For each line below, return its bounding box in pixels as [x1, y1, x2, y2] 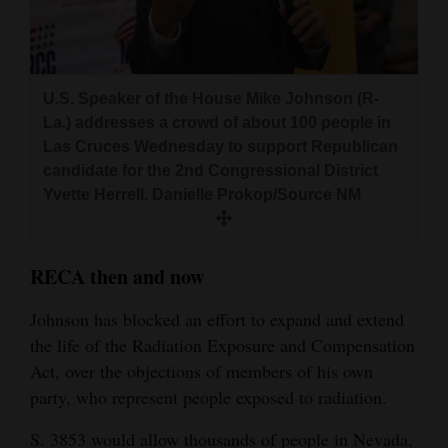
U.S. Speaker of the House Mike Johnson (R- [43, 89, 379, 107]
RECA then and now [30, 261, 204, 291]
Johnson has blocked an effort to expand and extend [30, 306, 404, 331]
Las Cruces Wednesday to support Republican [43, 137, 398, 155]
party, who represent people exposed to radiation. [30, 384, 387, 409]
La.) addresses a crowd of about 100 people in [43, 113, 391, 131]
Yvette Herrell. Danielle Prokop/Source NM [43, 185, 361, 203]
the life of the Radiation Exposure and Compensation [30, 332, 415, 357]
